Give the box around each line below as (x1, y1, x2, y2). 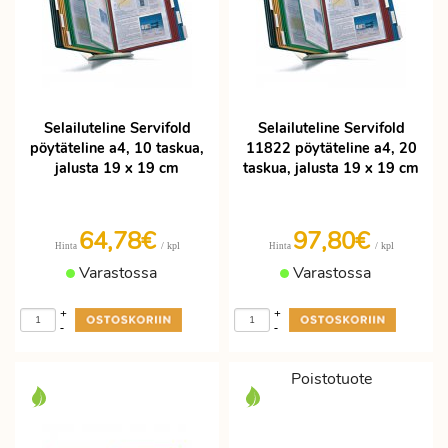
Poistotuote (290, 368, 372, 390)
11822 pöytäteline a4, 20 (245, 138, 417, 158)
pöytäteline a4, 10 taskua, (30, 138, 204, 158)
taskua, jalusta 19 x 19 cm (243, 158, 419, 178)
